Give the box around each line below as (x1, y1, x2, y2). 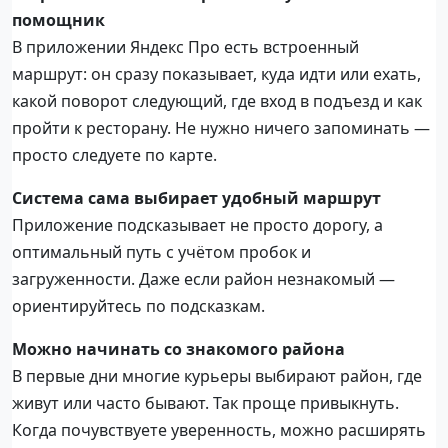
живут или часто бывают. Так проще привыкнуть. (12, 391, 399, 414)
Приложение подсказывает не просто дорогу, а (12, 213, 383, 236)
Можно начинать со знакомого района (12, 337, 345, 360)
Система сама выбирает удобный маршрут (12, 186, 381, 209)
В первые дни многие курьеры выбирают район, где (12, 364, 422, 387)
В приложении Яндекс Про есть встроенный (12, 35, 359, 58)
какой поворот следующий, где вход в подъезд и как (12, 89, 422, 112)
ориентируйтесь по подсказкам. (12, 294, 265, 317)
